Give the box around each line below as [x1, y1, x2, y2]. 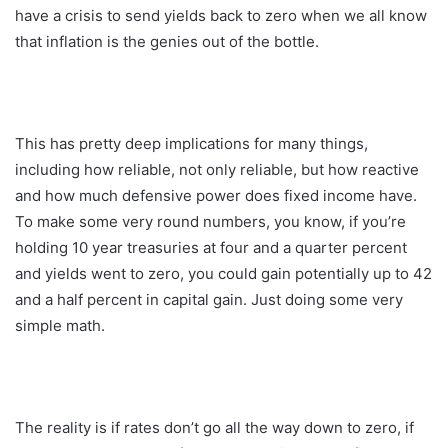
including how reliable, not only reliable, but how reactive [15, 159, 419, 179]
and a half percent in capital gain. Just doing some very [15, 289, 403, 309]
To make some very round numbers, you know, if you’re [15, 211, 406, 231]
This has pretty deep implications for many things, [15, 133, 368, 153]
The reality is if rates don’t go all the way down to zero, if [15, 417, 414, 437]
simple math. [15, 315, 105, 335]
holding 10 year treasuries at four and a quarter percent [15, 237, 407, 257]
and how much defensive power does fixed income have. [15, 185, 417, 205]
